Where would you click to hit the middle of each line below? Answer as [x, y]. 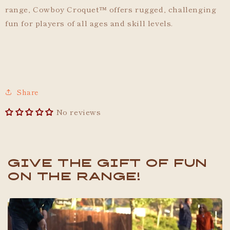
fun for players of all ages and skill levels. [89, 23]
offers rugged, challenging [162, 9]
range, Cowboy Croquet [52, 9]
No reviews [78, 111]
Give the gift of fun [108, 162]
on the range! [77, 176]
